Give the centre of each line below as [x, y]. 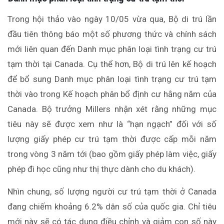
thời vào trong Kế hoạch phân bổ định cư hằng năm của [112, 94]
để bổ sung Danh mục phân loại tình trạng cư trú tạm [112, 79]
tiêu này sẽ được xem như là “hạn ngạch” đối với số [112, 124]
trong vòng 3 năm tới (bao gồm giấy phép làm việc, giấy [112, 154]
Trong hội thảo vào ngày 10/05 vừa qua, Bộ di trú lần [112, 19]
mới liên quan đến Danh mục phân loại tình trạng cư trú [112, 49]
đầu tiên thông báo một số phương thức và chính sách [112, 34]
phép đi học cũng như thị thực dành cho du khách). [101, 169]
